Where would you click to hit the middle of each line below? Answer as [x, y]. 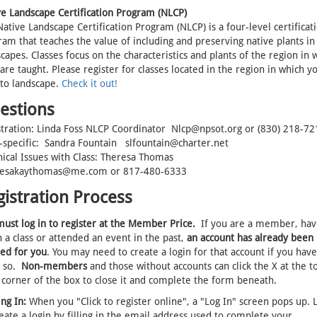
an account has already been [250, 237]
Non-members [54, 266]
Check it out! [89, 83]
